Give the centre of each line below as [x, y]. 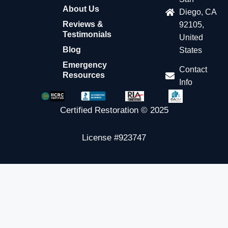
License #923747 [114, 138]
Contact [193, 70]
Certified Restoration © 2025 [114, 110]
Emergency [85, 65]
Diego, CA [198, 12]
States [191, 50]
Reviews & [83, 24]
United [191, 38]
